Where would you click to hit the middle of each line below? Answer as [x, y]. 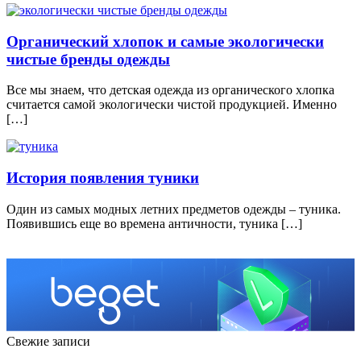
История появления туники [103, 178]
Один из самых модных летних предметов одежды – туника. [174, 209]
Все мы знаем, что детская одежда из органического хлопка [170, 90]
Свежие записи [48, 341]
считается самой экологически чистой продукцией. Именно [172, 105]
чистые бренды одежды [88, 59]
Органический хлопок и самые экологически [165, 41]
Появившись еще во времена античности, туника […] [154, 223]
